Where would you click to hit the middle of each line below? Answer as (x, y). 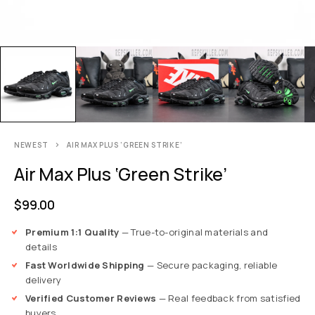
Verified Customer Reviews (91, 298)
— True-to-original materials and (194, 232)
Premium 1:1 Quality (72, 232)
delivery (44, 280)
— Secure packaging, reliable (211, 265)
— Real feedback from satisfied (229, 298)
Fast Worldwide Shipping (85, 265)
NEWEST (31, 145)
